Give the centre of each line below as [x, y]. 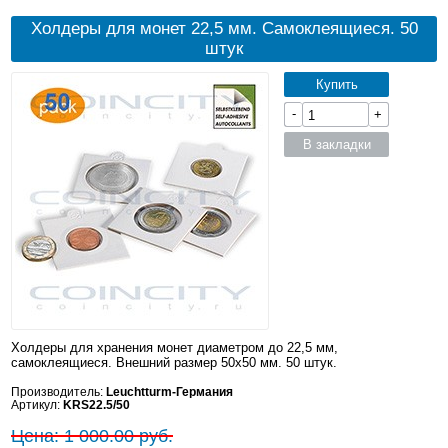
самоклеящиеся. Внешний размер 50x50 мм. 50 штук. [174, 363]
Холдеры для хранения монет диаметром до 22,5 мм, [175, 348]
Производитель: [59, 392]
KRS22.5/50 [97, 405]
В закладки [336, 145]
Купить [336, 85]
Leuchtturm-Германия [170, 392]
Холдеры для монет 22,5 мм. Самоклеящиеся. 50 [224, 29]
